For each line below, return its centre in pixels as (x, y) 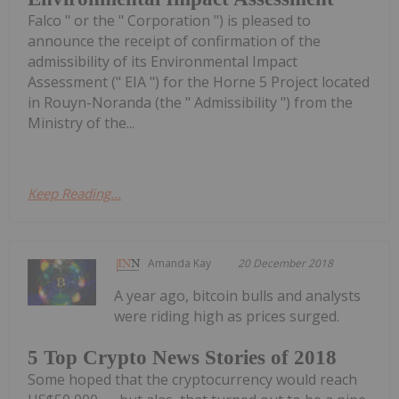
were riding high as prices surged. (227, 317)
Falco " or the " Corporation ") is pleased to (169, 21)
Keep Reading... (74, 194)
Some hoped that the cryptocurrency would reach (192, 379)
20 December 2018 (286, 264)
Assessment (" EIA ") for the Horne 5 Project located (199, 82)
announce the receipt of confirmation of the (174, 41)
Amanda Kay (180, 264)
